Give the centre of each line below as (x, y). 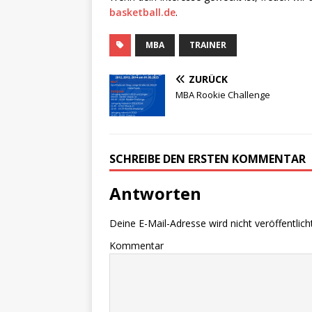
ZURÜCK (208, 79)
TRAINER (208, 45)
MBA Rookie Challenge (223, 95)
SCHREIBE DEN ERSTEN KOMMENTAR (208, 159)
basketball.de (142, 13)
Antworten (155, 194)
